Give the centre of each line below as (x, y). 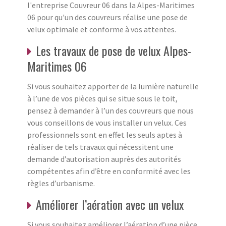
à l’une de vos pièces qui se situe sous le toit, (102, 99)
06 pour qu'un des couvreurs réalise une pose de (107, 17)
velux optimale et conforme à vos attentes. (102, 30)
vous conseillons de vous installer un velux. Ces (107, 123)
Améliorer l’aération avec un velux (110, 205)
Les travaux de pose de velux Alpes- (114, 51)
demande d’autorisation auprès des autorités (104, 159)
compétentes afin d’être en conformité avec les (109, 171)
